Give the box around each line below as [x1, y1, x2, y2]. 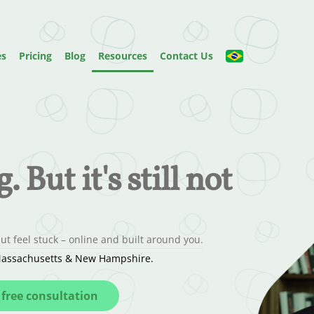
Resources [98, 49, 147, 62]
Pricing [19, 49, 52, 62]
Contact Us [160, 49, 213, 62]
